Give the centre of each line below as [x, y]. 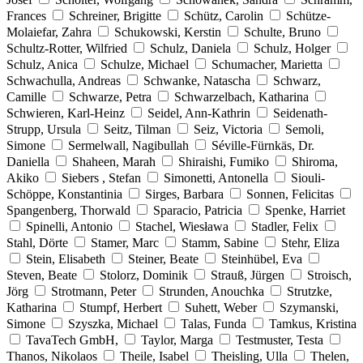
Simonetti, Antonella [216, 177]
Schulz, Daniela [190, 48]
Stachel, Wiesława [184, 226]
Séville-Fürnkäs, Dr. [263, 145]
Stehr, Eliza [310, 242]
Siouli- [308, 177]
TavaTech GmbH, [74, 340]
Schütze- [308, 15]
